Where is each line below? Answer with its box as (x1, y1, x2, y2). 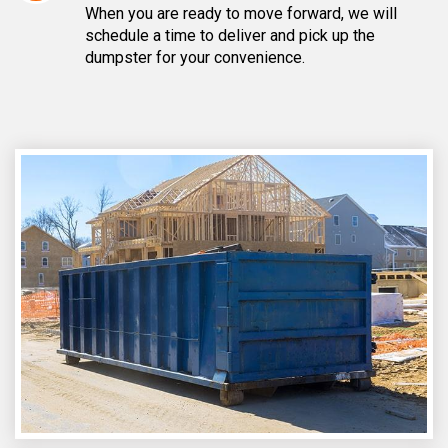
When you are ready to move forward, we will (85, 3, 397, 23)
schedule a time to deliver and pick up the (85, 25, 375, 45)
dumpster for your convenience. (85, 47, 305, 67)
